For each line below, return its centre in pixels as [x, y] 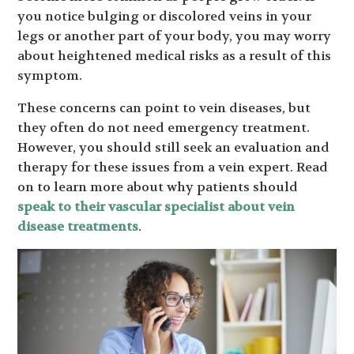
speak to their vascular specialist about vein [156, 207]
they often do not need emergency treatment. [164, 128]
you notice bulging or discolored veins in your [165, 16]
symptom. [50, 75]
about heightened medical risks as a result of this [175, 56]
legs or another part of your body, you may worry [175, 36]
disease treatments [78, 226]
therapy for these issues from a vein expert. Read [173, 167]
